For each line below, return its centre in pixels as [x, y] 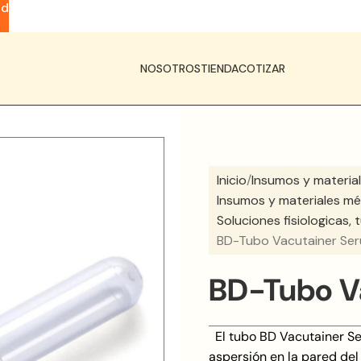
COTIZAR [262, 68]
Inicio [232, 180]
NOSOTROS [170, 68]
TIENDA [220, 68]
